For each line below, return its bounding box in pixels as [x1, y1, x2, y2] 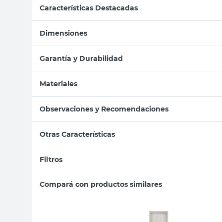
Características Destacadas [40, 3, 138, 12]
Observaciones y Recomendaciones [40, 104, 168, 113]
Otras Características [40, 129, 115, 139]
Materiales [40, 79, 77, 88]
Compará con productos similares [40, 179, 162, 189]
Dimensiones [40, 28, 87, 38]
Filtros [40, 155, 62, 164]
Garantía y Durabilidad [40, 54, 123, 63]
